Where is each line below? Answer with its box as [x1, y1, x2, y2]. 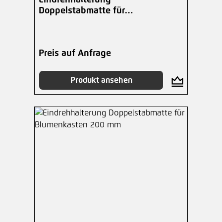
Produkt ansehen [70, 76, 132, 84]
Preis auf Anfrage [39, 49, 111, 58]
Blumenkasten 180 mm [39, 17, 133, 26]
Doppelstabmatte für [39, 6, 125, 15]
